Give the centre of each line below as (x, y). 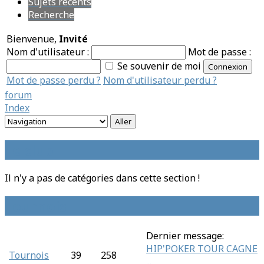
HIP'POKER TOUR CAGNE (202, 248)
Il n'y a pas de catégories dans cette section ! (102, 178)
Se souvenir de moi (159, 66)
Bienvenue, (33, 39)
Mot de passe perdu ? (54, 80)
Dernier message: (185, 235)
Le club (29, 150)
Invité (73, 39)
